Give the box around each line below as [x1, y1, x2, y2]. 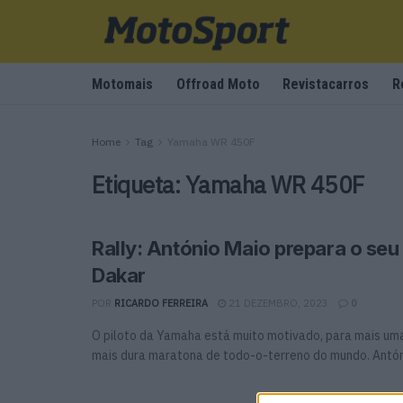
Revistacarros [282, 76, 370, 93]
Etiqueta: [92, 169, 185, 200]
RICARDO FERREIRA [114, 297, 208, 309]
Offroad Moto [175, 76, 260, 93]
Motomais [92, 76, 153, 93]
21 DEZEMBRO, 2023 [226, 297, 328, 309]
